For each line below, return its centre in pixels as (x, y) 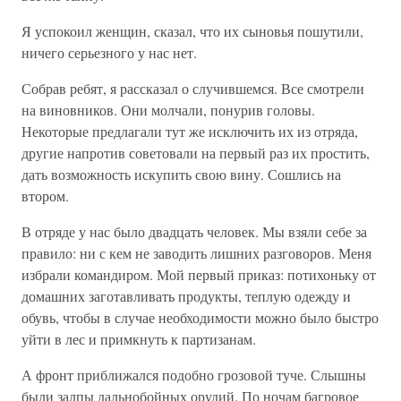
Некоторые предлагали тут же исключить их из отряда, (190, 131)
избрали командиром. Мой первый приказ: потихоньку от (199, 274)
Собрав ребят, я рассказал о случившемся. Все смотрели (193, 88)
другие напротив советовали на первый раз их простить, (196, 153)
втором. (45, 196)
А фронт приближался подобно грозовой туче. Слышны (194, 375)
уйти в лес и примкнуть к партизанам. (139, 339)
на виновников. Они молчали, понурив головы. (168, 110)
